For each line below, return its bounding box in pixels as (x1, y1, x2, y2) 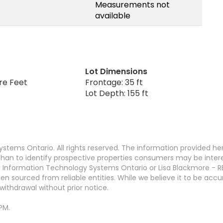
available (95, 9, 130, 21)
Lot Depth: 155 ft (85, 87, 149, 99)
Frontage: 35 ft (85, 76, 143, 88)
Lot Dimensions (85, 65, 148, 77)
